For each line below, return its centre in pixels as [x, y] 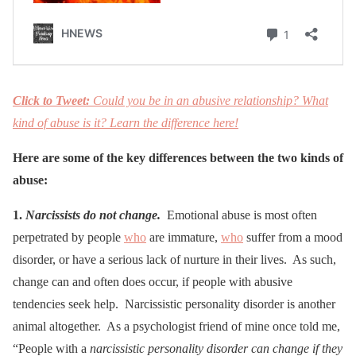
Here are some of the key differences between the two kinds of [178, 157]
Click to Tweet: [53, 100]
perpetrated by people [68, 237]
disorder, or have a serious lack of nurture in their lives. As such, [174, 259]
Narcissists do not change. [93, 215]
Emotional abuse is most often [240, 215]
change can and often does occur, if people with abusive [153, 281]
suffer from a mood [293, 237]
